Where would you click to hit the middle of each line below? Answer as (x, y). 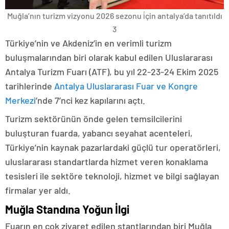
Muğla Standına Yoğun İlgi (67, 209)
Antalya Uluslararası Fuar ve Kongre (126, 86)
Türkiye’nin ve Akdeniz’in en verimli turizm (88, 43)
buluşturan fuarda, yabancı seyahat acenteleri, (99, 133)
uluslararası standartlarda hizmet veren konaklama (107, 162)
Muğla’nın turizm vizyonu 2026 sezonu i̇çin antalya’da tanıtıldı (114, 16)
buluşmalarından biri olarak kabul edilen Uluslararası (109, 57)
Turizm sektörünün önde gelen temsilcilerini (94, 119)
